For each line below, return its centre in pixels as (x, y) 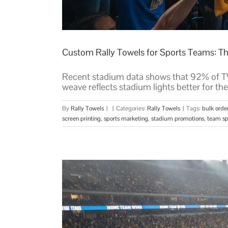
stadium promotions (178, 118)
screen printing (81, 118)
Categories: (132, 108)
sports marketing (126, 118)
